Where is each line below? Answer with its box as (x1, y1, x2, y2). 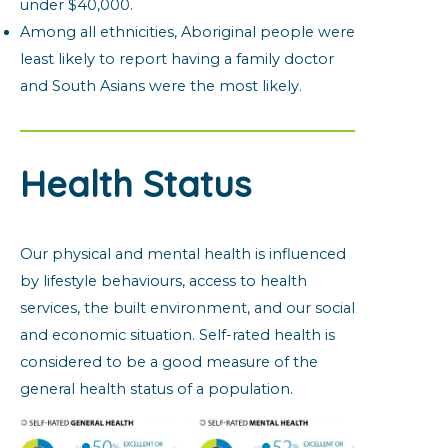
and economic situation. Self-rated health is (20, 326, 335, 344)
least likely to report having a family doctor (20, 50, 334, 68)
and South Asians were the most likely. (20, 77, 302, 95)
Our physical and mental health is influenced (20, 245, 346, 263)
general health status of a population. (20, 380, 293, 398)
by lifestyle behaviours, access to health (20, 272, 307, 290)
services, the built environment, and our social (20, 299, 355, 317)
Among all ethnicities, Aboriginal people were (20, 23, 355, 41)
